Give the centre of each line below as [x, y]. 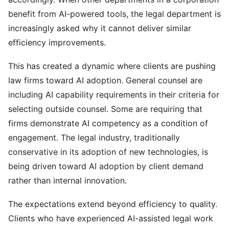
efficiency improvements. [57, 42]
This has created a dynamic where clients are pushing [112, 66]
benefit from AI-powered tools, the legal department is [114, 14]
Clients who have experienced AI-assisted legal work [111, 218]
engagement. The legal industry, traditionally [94, 138]
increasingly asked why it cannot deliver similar [100, 28]
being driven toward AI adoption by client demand [106, 166]
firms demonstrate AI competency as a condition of [108, 123]
